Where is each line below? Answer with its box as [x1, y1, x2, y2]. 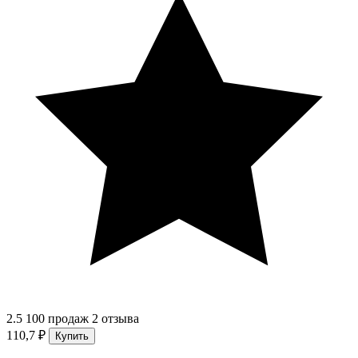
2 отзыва [92, 312, 139, 326]
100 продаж [26, 312, 89, 326]
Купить [55, 330, 89, 343]
